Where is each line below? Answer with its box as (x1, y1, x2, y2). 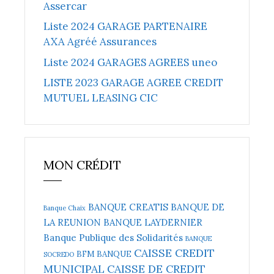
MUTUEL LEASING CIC (43, 91, 158, 105)
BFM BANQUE (76, 249, 131, 260)
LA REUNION (43, 217, 101, 229)
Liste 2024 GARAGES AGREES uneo (43, 55, 217, 69)
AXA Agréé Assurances (43, 35, 157, 49)
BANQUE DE (171, 201, 224, 213)
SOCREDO (43, 250, 74, 259)
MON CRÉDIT (43, 157, 121, 173)
